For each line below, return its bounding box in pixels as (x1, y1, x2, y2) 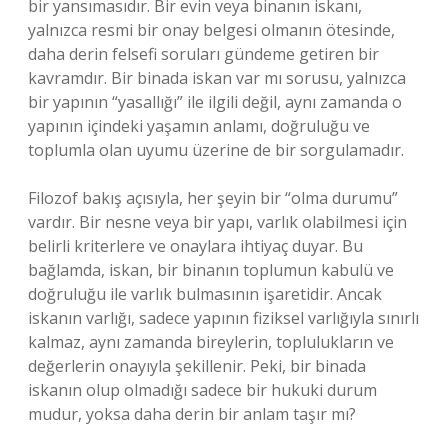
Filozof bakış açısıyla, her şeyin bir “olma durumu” (28, 187, 398, 209)
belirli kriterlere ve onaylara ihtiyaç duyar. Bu (28, 235, 363, 257)
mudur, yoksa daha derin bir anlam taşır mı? (28, 403, 356, 425)
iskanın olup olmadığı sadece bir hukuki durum (28, 379, 377, 401)
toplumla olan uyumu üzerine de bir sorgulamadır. (28, 139, 404, 161)
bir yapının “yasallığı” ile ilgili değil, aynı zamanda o (28, 91, 402, 113)
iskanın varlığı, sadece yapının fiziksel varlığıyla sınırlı (28, 307, 419, 329)
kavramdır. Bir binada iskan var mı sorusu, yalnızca (28, 67, 406, 89)
